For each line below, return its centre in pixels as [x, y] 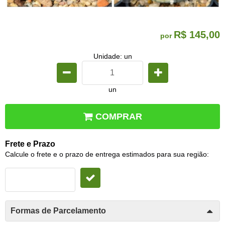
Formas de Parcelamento [58, 211]
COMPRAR [119, 117]
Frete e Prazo [30, 144]
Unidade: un [113, 57]
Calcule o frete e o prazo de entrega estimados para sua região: [107, 154]
